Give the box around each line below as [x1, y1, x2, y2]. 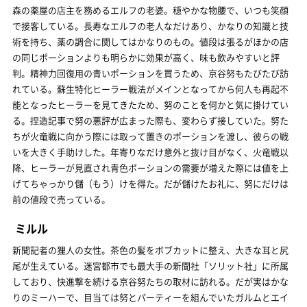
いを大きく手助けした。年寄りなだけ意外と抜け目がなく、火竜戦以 [12, 145, 288, 158]
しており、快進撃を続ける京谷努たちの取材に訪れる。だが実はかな [12, 275, 288, 288]
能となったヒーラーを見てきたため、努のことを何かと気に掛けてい [12, 98, 288, 111]
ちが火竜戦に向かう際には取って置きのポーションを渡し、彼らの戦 [12, 130, 288, 143]
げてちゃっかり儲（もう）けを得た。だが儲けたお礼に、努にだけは [12, 177, 288, 190]
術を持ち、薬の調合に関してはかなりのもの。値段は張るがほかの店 [12, 35, 288, 48]
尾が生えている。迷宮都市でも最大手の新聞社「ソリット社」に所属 [12, 259, 288, 272]
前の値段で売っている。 [12, 193, 110, 206]
